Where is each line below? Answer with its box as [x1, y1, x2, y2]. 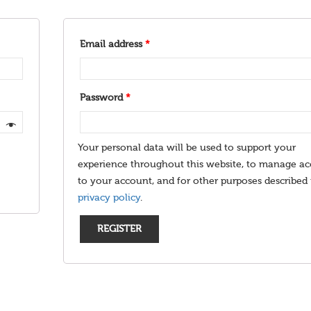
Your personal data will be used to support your [78, 142, 296, 153]
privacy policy [78, 192, 141, 203]
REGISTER [97, 224, 142, 235]
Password [80, 92, 126, 103]
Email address [80, 39, 146, 50]
